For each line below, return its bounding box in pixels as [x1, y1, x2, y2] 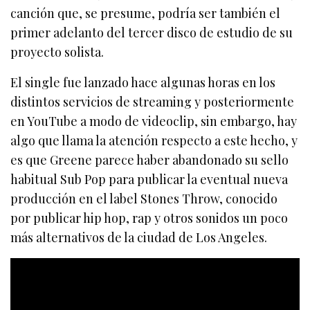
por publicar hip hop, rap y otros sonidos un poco [10, 209, 289, 226]
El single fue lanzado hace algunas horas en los [10, 73, 276, 91]
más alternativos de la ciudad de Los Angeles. [10, 228, 268, 246]
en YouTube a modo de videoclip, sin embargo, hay [10, 112, 298, 129]
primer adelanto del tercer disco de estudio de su [10, 24, 293, 41]
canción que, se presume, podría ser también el [10, 4, 281, 21]
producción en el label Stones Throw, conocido [10, 190, 278, 207]
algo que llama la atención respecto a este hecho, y [10, 131, 298, 149]
